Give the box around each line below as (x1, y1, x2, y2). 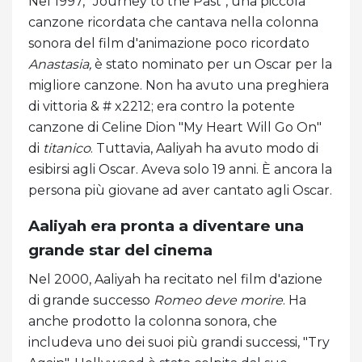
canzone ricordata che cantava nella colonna (28, 14, 318, 30)
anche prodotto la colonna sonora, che (28, 313, 277, 329)
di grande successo (28, 292, 154, 308)
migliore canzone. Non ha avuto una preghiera (28, 77, 329, 93)
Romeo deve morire (154, 292, 283, 308)
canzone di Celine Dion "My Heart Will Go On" (28, 119, 322, 135)
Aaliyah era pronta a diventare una (28, 216, 304, 235)
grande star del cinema (28, 240, 213, 259)
